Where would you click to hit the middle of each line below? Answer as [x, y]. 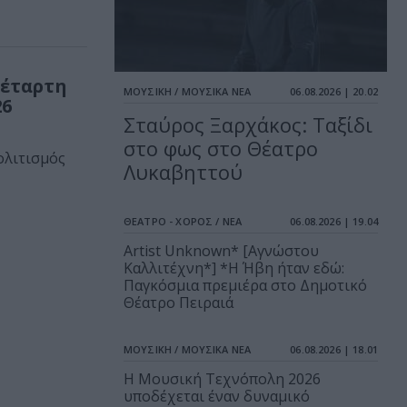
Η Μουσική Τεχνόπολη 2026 [222, 379]
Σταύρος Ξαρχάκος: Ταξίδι [248, 125]
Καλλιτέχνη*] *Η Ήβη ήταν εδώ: [234, 268]
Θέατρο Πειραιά [179, 303]
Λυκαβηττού [183, 172]
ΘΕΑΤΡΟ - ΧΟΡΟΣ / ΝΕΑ [183, 222]
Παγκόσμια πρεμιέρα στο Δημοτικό [245, 286]
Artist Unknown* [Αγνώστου [221, 251]
